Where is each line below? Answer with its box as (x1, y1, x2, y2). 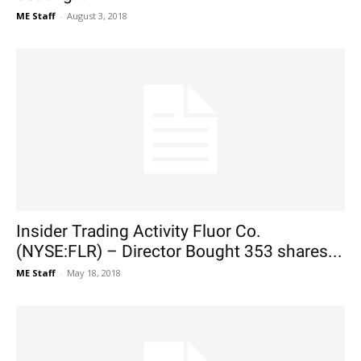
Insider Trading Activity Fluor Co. (16, 221, 261, 241)
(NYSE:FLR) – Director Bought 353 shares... (16, 241, 342, 261)
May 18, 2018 (67, 266, 121, 279)
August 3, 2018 (67, 10, 127, 23)
